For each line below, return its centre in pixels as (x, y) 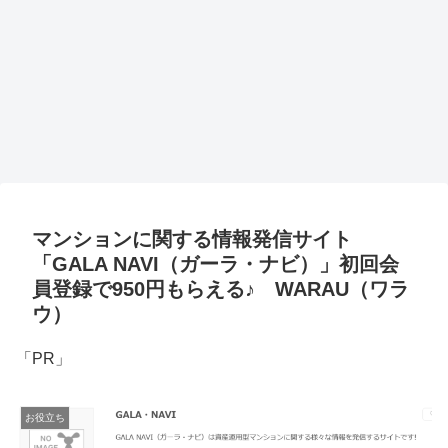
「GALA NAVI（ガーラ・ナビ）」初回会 (215, 264)
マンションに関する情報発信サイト (192, 239)
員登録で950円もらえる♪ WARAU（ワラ (220, 289)
